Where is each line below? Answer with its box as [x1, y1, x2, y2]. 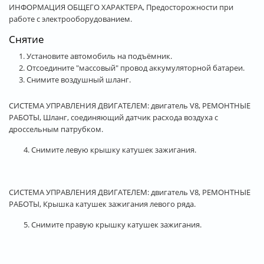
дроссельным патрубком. [9, 123, 103, 134]
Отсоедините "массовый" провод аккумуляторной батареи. [27, 62, 245, 73]
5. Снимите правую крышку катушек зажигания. [24, 219, 202, 230]
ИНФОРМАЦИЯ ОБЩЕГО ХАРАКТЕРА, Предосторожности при [9, 1, 233, 12]
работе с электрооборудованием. [9, 13, 132, 24]
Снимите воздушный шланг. [27, 74, 131, 85]
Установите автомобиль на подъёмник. [27, 50, 172, 61]
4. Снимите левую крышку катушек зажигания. [24, 144, 196, 155]
